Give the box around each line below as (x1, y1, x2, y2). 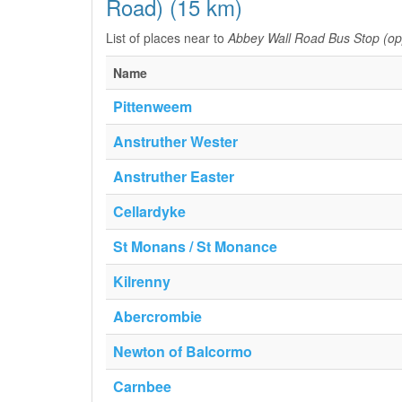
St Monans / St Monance (113, 236, 277, 257)
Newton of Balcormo (113, 341, 252, 362)
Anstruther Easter (113, 166, 234, 187)
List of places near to (106, 29, 228, 47)
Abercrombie (113, 306, 202, 327)
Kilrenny (113, 271, 170, 292)
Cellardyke (113, 201, 186, 222)
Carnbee (113, 376, 171, 397)
